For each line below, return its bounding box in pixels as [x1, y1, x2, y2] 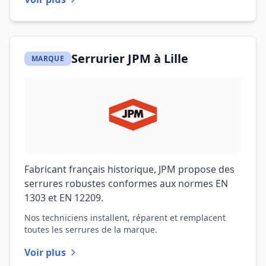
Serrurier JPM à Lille [71, 50, 188, 66]
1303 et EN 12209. [24, 191, 103, 204]
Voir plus [24, 246, 66, 259]
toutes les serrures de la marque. [24, 224, 157, 235]
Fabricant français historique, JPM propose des [24, 163, 235, 176]
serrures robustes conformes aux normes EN [24, 177, 228, 190]
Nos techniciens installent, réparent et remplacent [24, 212, 226, 223]
